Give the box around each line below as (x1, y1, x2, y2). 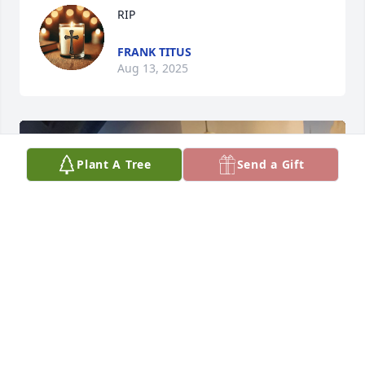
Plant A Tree (77, 156, 152, 172)
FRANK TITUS (117, 44, 191, 60)
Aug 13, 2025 (117, 60, 188, 77)
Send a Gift (236, 156, 305, 172)
